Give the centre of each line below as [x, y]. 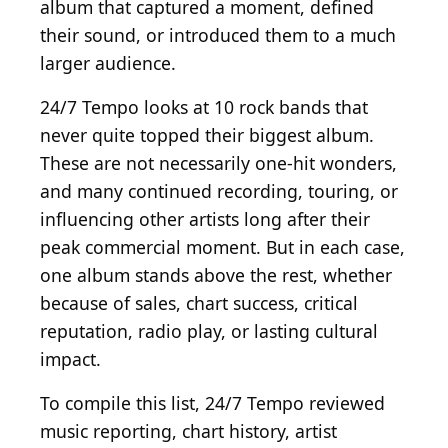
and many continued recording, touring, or [219, 191]
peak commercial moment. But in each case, [222, 247]
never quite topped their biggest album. [207, 135]
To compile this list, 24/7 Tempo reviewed [212, 403]
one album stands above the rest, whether [216, 275]
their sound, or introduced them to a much [218, 35]
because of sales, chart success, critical [199, 303]
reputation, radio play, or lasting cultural [209, 331]
